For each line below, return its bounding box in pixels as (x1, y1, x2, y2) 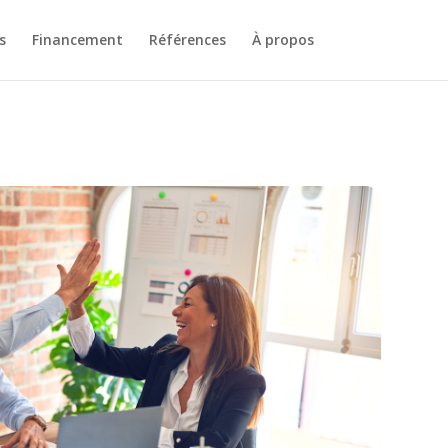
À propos (251, 30, 314, 49)
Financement (31, 30, 123, 49)
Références (148, 30, 226, 49)
